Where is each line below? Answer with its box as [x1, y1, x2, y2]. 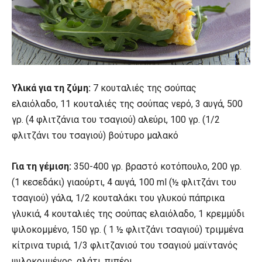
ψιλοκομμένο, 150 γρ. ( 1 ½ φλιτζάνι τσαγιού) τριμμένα [12, 224, 243, 236]
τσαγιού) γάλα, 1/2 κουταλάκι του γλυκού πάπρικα [12, 192, 225, 204]
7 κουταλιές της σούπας [93, 82, 196, 94]
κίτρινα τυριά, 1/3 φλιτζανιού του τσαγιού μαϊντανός [12, 240, 238, 251]
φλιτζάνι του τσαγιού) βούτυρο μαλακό [12, 130, 178, 142]
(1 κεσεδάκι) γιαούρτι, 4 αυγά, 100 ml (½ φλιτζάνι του [12, 177, 236, 188]
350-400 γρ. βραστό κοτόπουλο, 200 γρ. [74, 161, 242, 173]
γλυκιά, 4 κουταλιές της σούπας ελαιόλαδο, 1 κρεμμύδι [12, 208, 244, 220]
